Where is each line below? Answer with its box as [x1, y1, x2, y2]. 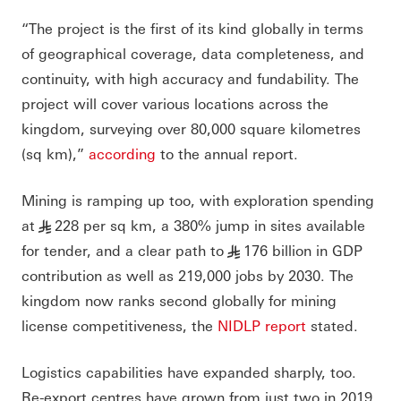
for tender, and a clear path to [21, 240, 224, 260]
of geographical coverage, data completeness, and [21, 43, 364, 63]
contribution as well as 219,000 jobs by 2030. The [21, 265, 354, 285]
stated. [306, 315, 358, 335]
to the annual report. [156, 143, 303, 163]
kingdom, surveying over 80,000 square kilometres [21, 118, 361, 138]
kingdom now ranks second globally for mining [21, 290, 337, 310]
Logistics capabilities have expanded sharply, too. [21, 362, 356, 381]
